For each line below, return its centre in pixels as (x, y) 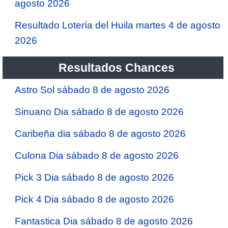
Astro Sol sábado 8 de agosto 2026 (92, 90)
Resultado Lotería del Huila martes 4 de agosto (118, 25)
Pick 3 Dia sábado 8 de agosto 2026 (94, 177)
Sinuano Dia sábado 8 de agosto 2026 (99, 111)
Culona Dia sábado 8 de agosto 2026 (97, 155)
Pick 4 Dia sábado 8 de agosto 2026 (94, 199)
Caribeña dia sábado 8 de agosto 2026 (100, 133)
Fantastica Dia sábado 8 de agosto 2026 (104, 221)
